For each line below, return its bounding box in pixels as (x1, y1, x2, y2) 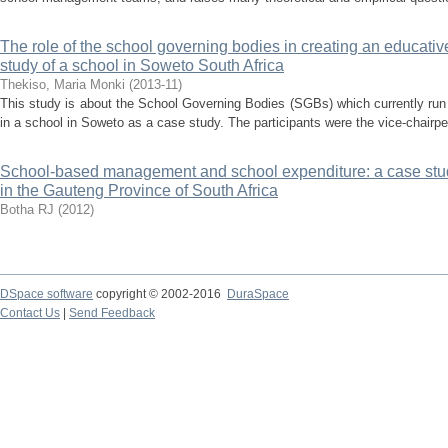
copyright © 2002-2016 (93, 287, 227, 301)
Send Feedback (69, 306, 155, 320)
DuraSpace (227, 287, 289, 301)
